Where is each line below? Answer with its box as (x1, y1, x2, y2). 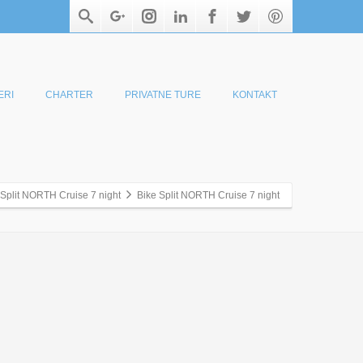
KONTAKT (233, 88, 277, 100)
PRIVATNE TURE (125, 88, 201, 100)
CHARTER (45, 88, 93, 100)
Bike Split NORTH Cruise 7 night (137, 190, 280, 201)
